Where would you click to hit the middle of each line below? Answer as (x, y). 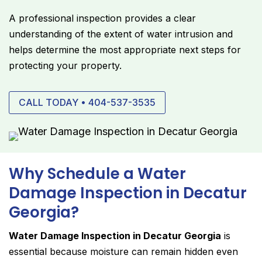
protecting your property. (65, 66)
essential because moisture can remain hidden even (123, 251)
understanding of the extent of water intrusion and (121, 34)
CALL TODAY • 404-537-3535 (87, 103)
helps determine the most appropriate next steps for (125, 50)
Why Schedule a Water (97, 173)
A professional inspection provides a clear (102, 18)
